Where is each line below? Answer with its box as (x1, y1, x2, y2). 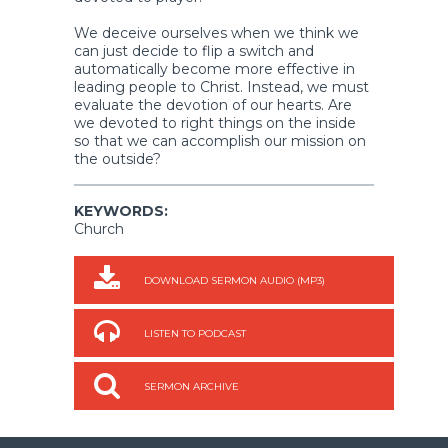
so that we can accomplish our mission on (74, 131, 366, 150)
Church (74, 219, 124, 238)
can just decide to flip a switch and (74, 41, 314, 60)
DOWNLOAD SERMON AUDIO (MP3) (144, 273, 326, 287)
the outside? (74, 149, 161, 168)
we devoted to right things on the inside (74, 113, 356, 132)
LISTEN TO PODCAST (144, 326, 247, 340)
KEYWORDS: (74, 201, 168, 220)
